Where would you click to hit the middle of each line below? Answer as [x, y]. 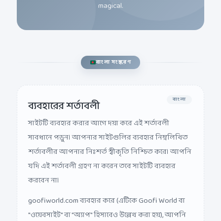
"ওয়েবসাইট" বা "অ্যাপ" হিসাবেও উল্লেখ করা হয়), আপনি [107, 208]
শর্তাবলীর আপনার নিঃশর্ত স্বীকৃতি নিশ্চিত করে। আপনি [110, 145]
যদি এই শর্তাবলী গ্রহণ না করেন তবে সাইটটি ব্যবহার [102, 159]
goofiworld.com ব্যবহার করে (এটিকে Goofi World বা [107, 193]
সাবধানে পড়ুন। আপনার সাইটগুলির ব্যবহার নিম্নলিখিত [108, 130]
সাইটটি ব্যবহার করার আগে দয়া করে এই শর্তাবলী [99, 116]
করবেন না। [44, 173]
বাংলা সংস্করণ [113, 55]
